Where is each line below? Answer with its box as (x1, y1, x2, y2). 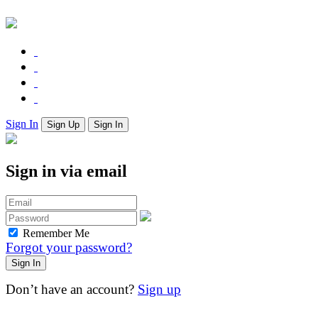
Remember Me (23, 226, 89, 239)
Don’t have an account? (6, 281, 138, 297)
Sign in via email (6, 161, 127, 180)
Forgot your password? (6, 239, 132, 255)
